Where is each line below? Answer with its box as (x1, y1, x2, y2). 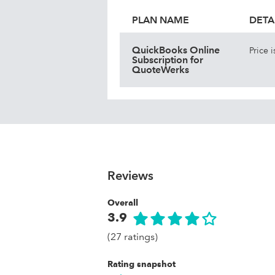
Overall (107, 198, 138, 207)
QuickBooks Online (132, 44, 220, 56)
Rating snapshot (107, 259, 176, 269)
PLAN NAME (132, 14, 189, 26)
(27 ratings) (107, 231, 158, 242)
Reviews (107, 168, 153, 183)
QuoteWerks (132, 64, 189, 76)
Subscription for (132, 54, 203, 66)
